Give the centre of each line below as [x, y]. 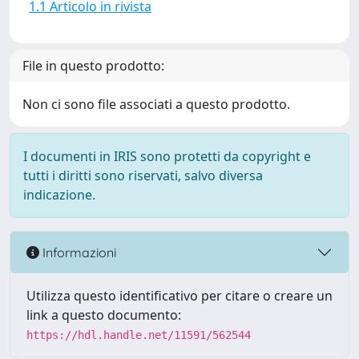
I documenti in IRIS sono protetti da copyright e [167, 156]
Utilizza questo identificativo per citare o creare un [179, 296]
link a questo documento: [104, 315]
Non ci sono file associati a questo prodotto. [156, 104]
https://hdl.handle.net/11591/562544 [139, 335]
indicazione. [59, 195]
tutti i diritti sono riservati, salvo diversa [143, 175]
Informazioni [78, 252]
